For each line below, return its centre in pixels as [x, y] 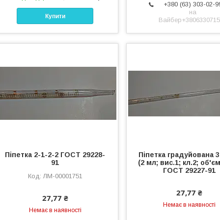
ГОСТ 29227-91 [189, 170]
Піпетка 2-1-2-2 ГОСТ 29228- [55, 154]
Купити [55, 16]
